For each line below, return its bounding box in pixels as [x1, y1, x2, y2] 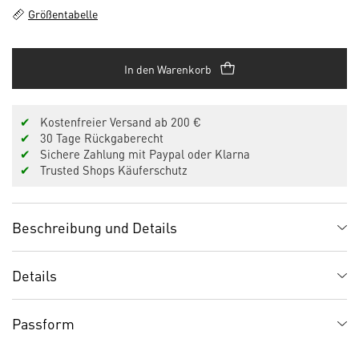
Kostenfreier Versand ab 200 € [30, 115, 201, 129]
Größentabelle [28, 6, 98, 21]
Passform [12, 314, 75, 333]
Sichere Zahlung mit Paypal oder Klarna [30, 147, 250, 161]
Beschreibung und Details [12, 218, 177, 236]
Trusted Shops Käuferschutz [30, 163, 188, 177]
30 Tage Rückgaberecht [30, 131, 163, 145]
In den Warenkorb [123, 61, 212, 76]
